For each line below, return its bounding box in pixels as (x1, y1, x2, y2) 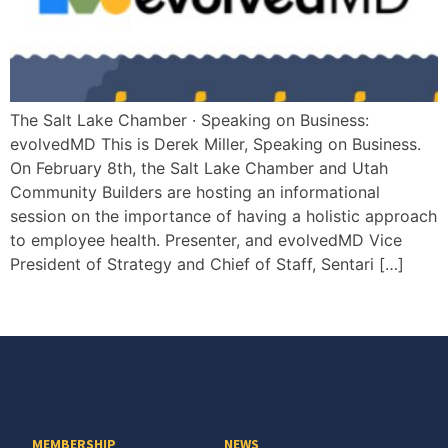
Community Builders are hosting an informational (10, 182, 380, 202)
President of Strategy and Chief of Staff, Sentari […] (10, 254, 404, 274)
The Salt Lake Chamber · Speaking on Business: (10, 110, 369, 130)
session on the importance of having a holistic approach (10, 206, 437, 226)
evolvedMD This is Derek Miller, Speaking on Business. (10, 134, 421, 154)
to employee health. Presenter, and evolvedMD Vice (10, 230, 402, 250)
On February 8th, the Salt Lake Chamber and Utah (10, 158, 388, 178)
